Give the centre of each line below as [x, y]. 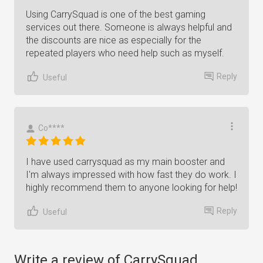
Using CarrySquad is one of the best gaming [116, 14]
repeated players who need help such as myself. [125, 53]
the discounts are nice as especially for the [114, 40]
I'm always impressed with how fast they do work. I [131, 175]
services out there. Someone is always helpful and [129, 27]
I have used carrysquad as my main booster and [125, 162]
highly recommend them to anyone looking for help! [131, 188]
